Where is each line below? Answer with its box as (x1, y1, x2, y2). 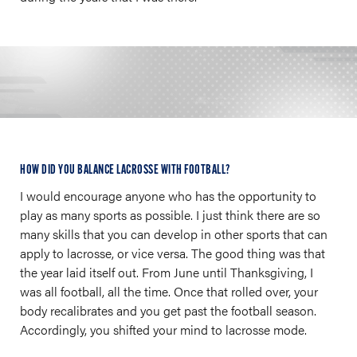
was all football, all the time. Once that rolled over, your (20, 282, 318, 300)
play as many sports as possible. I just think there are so (20, 206, 320, 224)
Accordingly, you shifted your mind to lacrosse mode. (20, 320, 307, 339)
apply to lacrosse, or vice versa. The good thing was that (20, 244, 325, 262)
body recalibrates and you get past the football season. (20, 301, 316, 320)
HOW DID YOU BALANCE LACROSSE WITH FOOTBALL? (20, 163, 230, 177)
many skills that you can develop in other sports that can (20, 225, 328, 243)
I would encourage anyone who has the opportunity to (20, 186, 316, 205)
